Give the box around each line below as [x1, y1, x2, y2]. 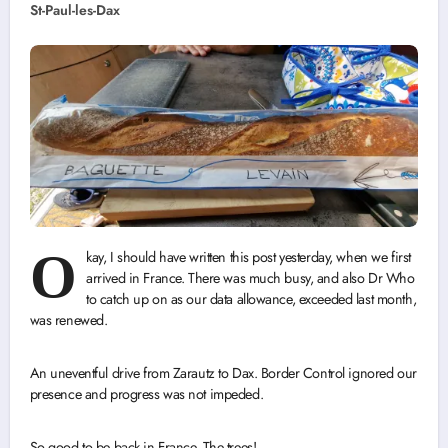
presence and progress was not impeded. [29, 384, 264, 405]
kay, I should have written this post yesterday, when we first [86, 247, 411, 268]
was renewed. [29, 310, 108, 331]
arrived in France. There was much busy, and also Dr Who [86, 268, 415, 289]
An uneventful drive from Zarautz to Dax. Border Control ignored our [29, 363, 417, 384]
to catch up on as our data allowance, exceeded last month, [86, 289, 417, 310]
